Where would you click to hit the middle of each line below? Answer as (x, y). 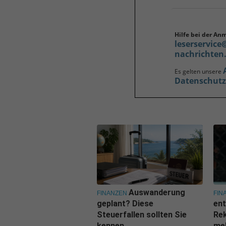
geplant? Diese (125, 203)
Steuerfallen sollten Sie (142, 214)
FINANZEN (112, 193)
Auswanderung (157, 192)
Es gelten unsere (199, 71)
